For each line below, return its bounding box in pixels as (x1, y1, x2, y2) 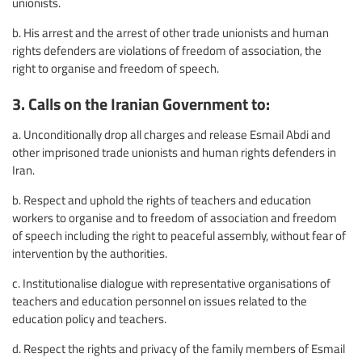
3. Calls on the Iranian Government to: (12, 90, 270, 115)
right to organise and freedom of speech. (12, 60, 219, 77)
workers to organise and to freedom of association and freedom (12, 208, 337, 225)
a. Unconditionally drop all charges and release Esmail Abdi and (12, 125, 330, 142)
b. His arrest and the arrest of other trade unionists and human (12, 24, 329, 41)
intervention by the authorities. (12, 244, 167, 261)
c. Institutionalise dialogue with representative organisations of (12, 274, 330, 291)
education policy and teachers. (12, 309, 166, 326)
